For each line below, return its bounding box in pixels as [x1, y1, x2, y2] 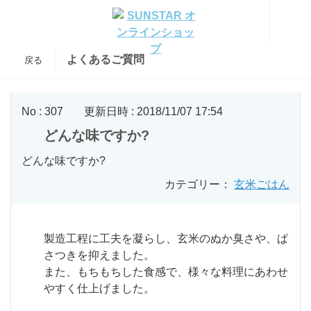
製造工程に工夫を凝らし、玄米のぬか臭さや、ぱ [44, 233, 288, 244]
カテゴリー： [165, 178, 231, 190]
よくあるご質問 [67, 53, 144, 65]
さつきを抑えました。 [44, 249, 155, 261]
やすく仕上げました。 [44, 283, 155, 294]
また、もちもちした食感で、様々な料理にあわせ [44, 266, 288, 278]
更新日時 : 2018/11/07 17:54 [84, 106, 223, 117]
